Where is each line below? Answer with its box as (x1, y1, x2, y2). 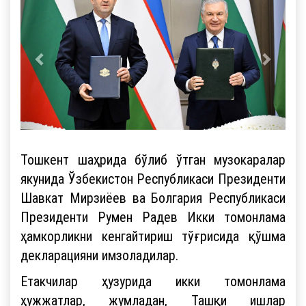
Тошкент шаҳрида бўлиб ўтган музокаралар (20, 150, 286, 168)
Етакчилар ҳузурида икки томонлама (20, 272, 286, 290)
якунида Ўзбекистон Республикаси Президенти (20, 169, 286, 187)
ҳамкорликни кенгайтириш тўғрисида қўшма (20, 227, 286, 245)
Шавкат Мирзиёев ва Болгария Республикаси (20, 189, 286, 206)
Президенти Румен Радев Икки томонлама (20, 208, 286, 225)
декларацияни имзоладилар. (20, 246, 178, 264)
